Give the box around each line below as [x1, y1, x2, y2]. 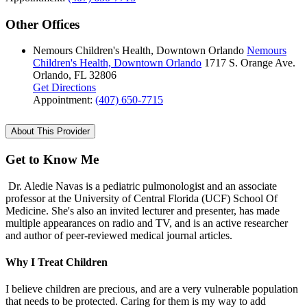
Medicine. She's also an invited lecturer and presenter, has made [5, 204, 280, 217]
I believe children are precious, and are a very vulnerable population [5, 283, 298, 295]
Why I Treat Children [5, 256, 108, 269]
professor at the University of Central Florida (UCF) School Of [5, 192, 278, 204]
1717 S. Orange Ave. [204, 57, 295, 69]
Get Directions [33, 82, 96, 94]
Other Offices [5, 16, 79, 32]
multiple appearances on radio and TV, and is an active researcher [5, 217, 288, 229]
